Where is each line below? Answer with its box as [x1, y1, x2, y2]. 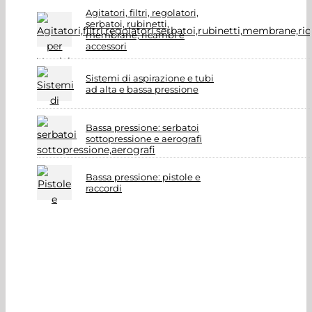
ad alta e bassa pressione [86, 84, 198, 95]
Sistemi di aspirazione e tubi [86, 72, 214, 84]
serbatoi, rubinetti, [86, 18, 169, 29]
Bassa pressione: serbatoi [86, 122, 199, 133]
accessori [86, 40, 127, 52]
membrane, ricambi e [86, 29, 185, 40]
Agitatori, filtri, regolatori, [86, 7, 198, 18]
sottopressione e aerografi [86, 133, 202, 144]
